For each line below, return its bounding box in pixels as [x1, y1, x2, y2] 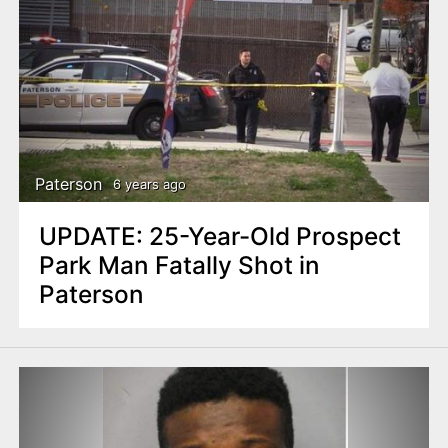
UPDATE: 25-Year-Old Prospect [38, 220, 403, 251]
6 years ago [112, 176, 186, 193]
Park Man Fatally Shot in [38, 249, 320, 280]
